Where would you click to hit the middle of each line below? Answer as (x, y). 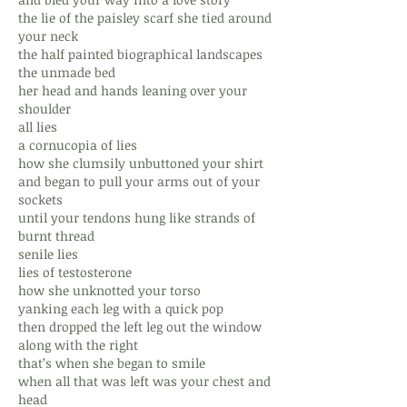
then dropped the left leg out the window (140, 327)
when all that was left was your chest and (144, 381)
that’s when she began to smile (112, 363)
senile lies (48, 254)
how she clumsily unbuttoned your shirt (141, 163)
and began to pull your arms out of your (139, 181)
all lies (38, 127)
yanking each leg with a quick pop (121, 308)
